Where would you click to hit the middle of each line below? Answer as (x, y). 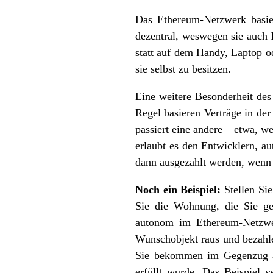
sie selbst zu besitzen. (183, 69)
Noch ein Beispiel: (178, 190)
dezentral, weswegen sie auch (203, 36)
